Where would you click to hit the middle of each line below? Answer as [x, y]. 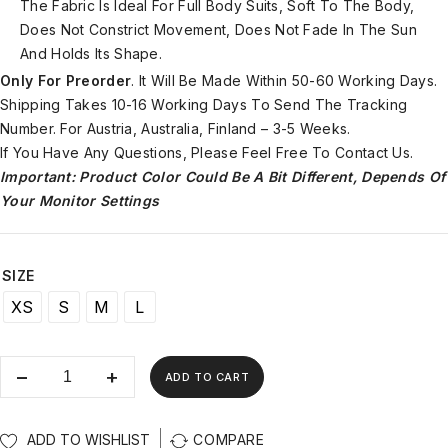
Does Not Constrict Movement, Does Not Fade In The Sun [218, 29]
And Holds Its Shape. [91, 53]
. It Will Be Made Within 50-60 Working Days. [284, 80]
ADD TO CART [207, 376]
